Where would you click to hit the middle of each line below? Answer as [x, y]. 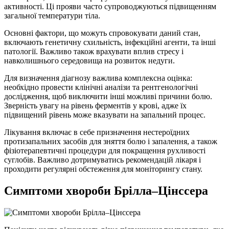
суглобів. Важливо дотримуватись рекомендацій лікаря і [102, 160]
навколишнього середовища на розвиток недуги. [89, 61]
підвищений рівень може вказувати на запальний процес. [105, 115]
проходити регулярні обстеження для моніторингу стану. [103, 169]
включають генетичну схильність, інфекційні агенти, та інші [110, 42]
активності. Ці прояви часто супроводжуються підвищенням [110, 7]
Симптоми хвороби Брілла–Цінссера [106, 190]
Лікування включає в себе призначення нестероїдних [97, 132]
